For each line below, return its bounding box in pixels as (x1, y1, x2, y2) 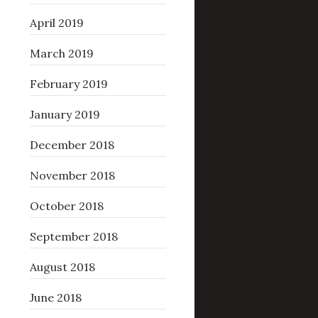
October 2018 (29, 199, 104, 214)
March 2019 (29, 46, 94, 61)
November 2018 (29, 168, 115, 183)
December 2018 (29, 138, 114, 153)
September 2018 (29, 229, 118, 244)
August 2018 (29, 260, 95, 275)
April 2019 (29, 16, 84, 31)
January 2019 (29, 107, 100, 122)
